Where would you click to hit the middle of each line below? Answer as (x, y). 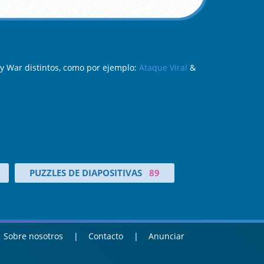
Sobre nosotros (34, 236)
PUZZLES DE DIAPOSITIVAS (85, 173)
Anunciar (167, 236)
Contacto (106, 236)
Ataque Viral (163, 67)
